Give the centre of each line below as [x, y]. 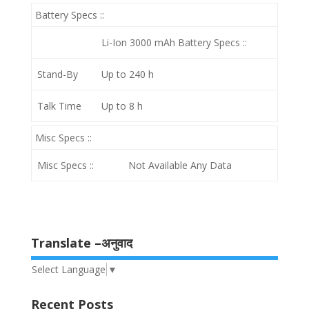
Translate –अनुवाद [81, 243]
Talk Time [59, 106]
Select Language [68, 269]
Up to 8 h [122, 106]
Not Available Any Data [180, 165]
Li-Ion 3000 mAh [140, 42]
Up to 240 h [128, 74]
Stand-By [58, 74]
